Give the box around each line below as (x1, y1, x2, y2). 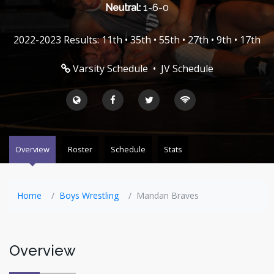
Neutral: (105, 2, 141, 14)
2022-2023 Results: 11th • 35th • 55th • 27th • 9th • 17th (13, 33, 261, 47)
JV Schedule (160, 62, 213, 76)
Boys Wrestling (59, 190, 119, 202)
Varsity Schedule (72, 62, 148, 76)
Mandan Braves (136, 190, 199, 202)
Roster (68, 144, 92, 155)
